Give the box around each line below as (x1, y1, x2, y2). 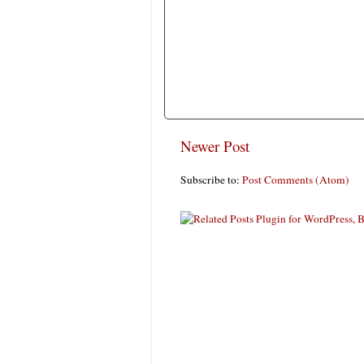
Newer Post (180, 136, 249, 157)
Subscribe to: (180, 172, 242, 188)
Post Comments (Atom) (242, 172, 349, 188)
